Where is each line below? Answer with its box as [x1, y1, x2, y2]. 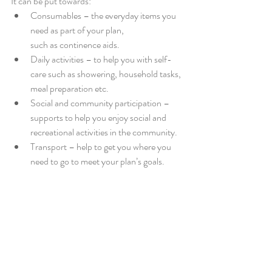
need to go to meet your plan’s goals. [30, 154, 165, 168]
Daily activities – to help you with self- [30, 52, 172, 66]
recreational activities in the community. [30, 125, 177, 139]
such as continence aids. [30, 38, 120, 52]
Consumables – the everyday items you [30, 8, 178, 22]
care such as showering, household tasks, [30, 67, 183, 81]
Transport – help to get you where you [30, 140, 173, 154]
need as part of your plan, [30, 23, 126, 37]
